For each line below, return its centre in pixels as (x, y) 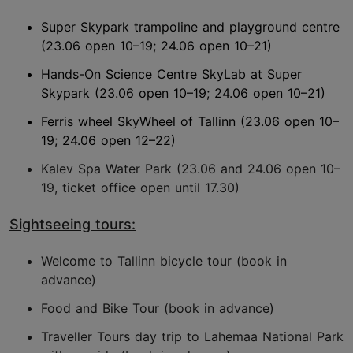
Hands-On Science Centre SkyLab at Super (171, 74)
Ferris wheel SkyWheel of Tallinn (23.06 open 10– (190, 122)
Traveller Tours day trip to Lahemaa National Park (192, 337)
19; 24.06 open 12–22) (108, 141)
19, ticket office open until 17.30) (140, 188)
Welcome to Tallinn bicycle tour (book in (164, 261)
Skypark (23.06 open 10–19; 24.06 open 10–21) (183, 93)
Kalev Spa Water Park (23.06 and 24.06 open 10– (191, 169)
